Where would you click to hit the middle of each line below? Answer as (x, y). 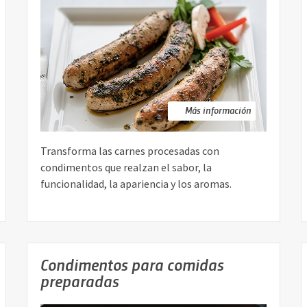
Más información (218, 110)
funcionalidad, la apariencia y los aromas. (136, 184)
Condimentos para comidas (132, 265)
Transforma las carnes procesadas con (130, 151)
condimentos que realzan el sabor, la (126, 168)
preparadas (80, 281)
